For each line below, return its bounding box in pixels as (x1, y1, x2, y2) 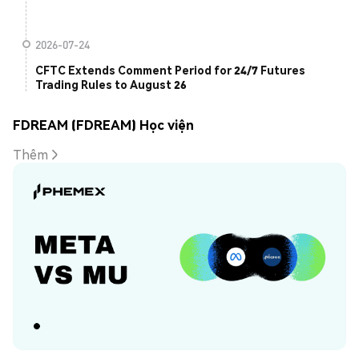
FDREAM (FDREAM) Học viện (13, 115, 194, 133)
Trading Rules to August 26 (35, 77, 187, 92)
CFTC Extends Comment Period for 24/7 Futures (35, 63, 305, 78)
